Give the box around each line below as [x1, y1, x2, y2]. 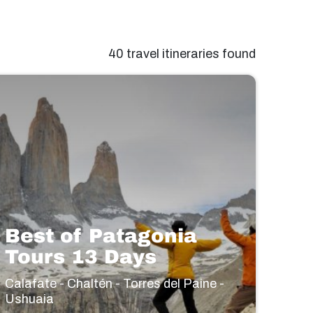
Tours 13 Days [5, 246, 157, 268]
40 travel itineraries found [108, 47, 256, 61]
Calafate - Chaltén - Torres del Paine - [5, 277, 225, 291]
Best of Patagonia [5, 225, 198, 247]
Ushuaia [5, 292, 54, 307]
